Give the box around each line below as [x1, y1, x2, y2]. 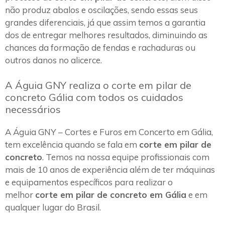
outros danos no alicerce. [5, 55, 102, 66]
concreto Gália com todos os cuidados [5, 90, 183, 103]
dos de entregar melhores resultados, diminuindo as [5, 30, 207, 41]
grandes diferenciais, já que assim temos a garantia [5, 17, 205, 28]
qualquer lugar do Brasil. [5, 201, 101, 212]
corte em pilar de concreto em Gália [35, 189, 186, 200]
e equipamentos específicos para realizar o [5, 176, 173, 187]
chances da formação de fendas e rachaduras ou [5, 42, 195, 53]
